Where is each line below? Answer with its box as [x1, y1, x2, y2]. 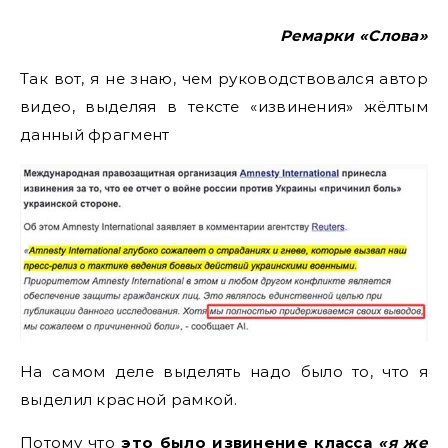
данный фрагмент [20, 125, 170, 144]
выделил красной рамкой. [20, 389, 237, 409]
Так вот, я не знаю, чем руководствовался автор [20, 69, 428, 88]
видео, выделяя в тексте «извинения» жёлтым [20, 97, 428, 116]
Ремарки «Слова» [279, 26, 428, 45]
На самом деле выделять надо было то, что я [20, 361, 428, 381]
